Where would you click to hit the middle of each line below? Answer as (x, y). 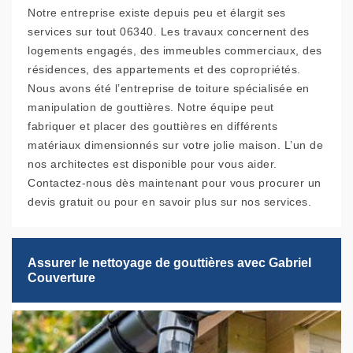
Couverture (61, 278)
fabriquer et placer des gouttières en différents (152, 126)
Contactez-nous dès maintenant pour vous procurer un (175, 183)
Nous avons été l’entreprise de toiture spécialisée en (169, 89)
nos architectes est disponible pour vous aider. (152, 164)
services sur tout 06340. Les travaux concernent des (169, 32)
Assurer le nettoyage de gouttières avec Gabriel (169, 263)
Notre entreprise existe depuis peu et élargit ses (157, 13)
